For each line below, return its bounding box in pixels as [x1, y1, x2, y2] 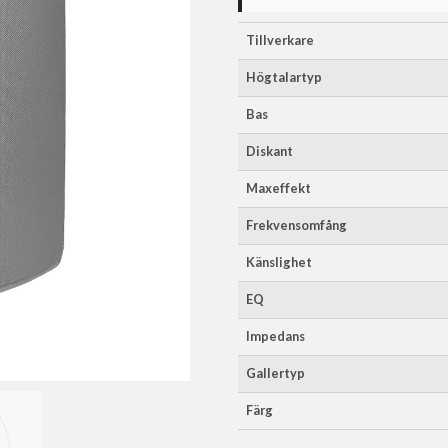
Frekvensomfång [246, 217, 347, 234]
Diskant [246, 143, 293, 160]
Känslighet [246, 254, 312, 271]
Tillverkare [246, 32, 314, 49]
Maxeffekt [246, 180, 311, 197]
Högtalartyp [246, 69, 322, 86]
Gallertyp [246, 365, 305, 382]
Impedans [246, 328, 305, 345]
